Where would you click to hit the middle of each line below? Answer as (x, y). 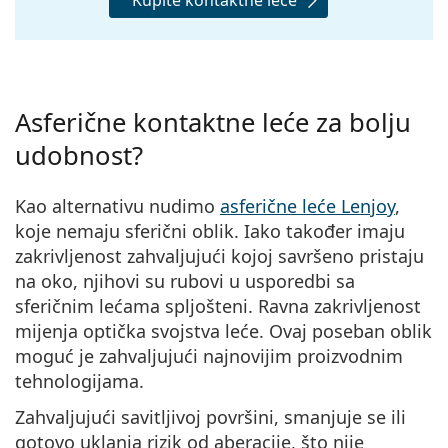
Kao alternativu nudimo (117, 205)
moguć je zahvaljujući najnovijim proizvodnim (209, 355)
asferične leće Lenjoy (307, 205)
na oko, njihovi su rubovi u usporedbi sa (185, 280)
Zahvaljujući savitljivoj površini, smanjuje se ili (210, 416)
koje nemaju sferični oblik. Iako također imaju (210, 230)
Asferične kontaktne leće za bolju (213, 122)
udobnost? (79, 155)
